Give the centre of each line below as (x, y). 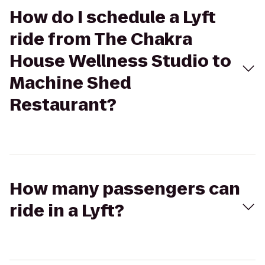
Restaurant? (63, 105)
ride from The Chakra (101, 39)
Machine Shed (70, 83)
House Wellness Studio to (120, 61)
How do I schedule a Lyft (113, 17)
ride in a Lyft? (67, 211)
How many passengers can (125, 189)
